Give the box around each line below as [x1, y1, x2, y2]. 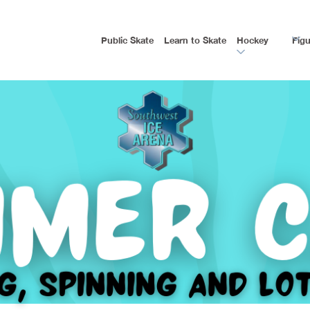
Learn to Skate [164, 34, 227, 46]
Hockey [236, 34, 268, 46]
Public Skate [101, 34, 154, 46]
